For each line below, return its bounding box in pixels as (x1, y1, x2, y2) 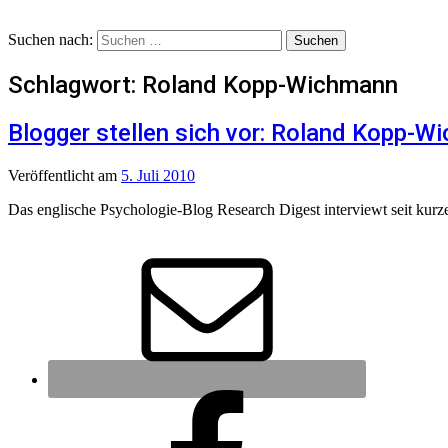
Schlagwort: (8, 70, 142, 99)
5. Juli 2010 (121, 166, 195, 184)
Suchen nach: (8, 31, 93, 48)
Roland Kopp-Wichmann (142, 70, 398, 99)
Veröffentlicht (8, 166, 98, 184)
